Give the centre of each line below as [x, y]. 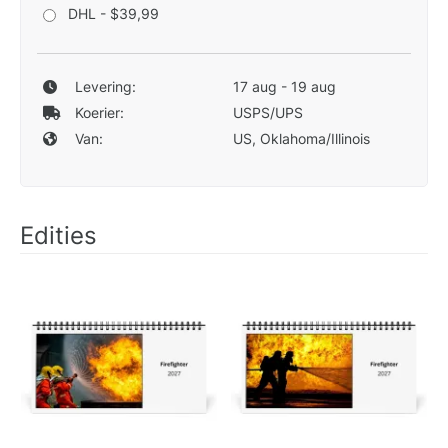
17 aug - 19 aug [284, 86]
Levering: [105, 86]
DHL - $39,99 [113, 13]
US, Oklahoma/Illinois [301, 138]
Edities [58, 235]
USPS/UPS [267, 112]
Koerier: [99, 112]
